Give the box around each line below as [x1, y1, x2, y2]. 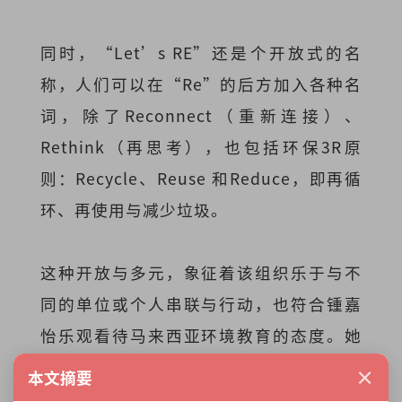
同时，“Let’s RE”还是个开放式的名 [39, 41, 363, 65]
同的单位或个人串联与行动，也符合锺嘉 [39, 293, 363, 316]
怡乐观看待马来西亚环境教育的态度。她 [39, 324, 363, 347]
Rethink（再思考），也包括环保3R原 [39, 135, 363, 159]
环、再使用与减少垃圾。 [39, 198, 228, 222]
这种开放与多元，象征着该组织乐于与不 [39, 261, 363, 284]
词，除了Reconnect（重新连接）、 [39, 104, 363, 127]
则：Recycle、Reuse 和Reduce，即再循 [39, 167, 363, 190]
